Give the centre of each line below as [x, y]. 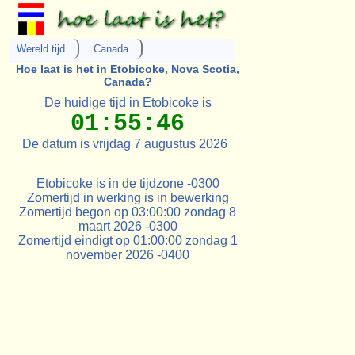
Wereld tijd [41, 49]
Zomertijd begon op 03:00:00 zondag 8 [128, 212]
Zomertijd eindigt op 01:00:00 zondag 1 [128, 240]
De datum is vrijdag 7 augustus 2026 [128, 143]
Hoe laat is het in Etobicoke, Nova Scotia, [128, 69]
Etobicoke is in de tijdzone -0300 [128, 183]
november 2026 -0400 [128, 254]
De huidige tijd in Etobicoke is [128, 102]
